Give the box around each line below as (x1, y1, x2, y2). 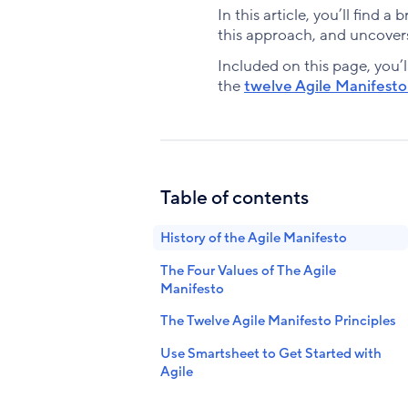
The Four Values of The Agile (159, 260, 336, 280)
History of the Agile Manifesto (159, 228, 347, 247)
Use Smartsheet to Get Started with (159, 343, 382, 362)
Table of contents (159, 186, 309, 211)
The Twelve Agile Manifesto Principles (159, 311, 396, 331)
